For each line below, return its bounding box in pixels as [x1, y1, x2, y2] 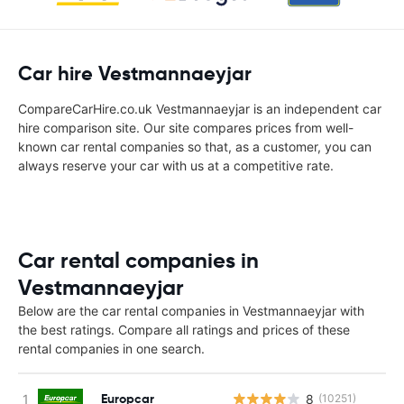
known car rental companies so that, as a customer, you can [18, 139, 372, 154]
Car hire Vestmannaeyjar [18, 61, 252, 86]
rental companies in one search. [18, 341, 205, 356]
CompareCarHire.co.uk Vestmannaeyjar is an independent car [18, 101, 381, 116]
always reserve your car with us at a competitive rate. [18, 158, 334, 173]
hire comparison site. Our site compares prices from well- [18, 120, 353, 135]
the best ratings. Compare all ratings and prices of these [18, 322, 350, 337]
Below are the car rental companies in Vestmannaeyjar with [18, 303, 364, 318]
